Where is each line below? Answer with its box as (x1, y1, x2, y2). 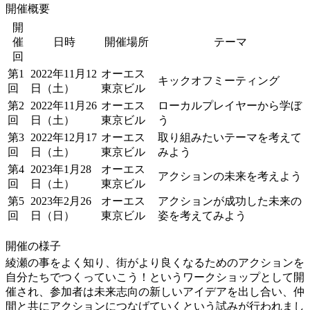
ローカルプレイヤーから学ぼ (158, 99, 302, 111)
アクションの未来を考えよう (158, 170, 302, 182)
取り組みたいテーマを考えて (158, 131, 302, 143)
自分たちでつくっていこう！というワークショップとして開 (6, 271, 304, 283)
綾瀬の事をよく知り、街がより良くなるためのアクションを (6, 256, 304, 268)
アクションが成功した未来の (158, 194, 302, 207)
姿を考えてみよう (158, 209, 246, 221)
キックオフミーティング (158, 74, 282, 86)
